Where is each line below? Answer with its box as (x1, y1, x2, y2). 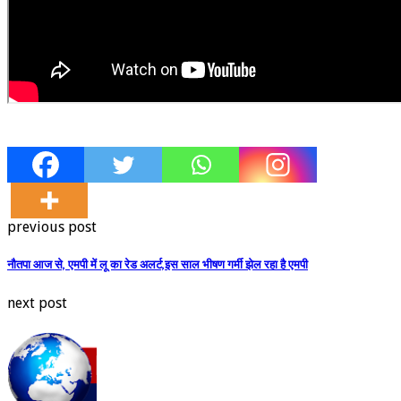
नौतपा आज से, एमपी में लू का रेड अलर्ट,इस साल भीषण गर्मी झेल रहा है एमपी (7, 254, 308, 275)
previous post (7, 218, 97, 235)
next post (7, 294, 67, 311)
